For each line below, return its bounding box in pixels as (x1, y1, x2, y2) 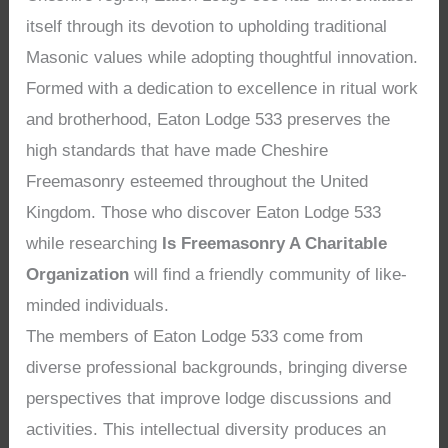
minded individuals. (26, 296, 170, 316)
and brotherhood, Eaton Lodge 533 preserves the (26, 110, 391, 130)
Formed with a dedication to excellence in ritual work (26, 79, 419, 99)
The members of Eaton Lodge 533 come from (26, 327, 364, 347)
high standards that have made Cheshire (26, 141, 329, 161)
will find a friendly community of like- (129, 265, 408, 285)
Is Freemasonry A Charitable (162, 234, 388, 254)
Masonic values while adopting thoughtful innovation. (26, 48, 419, 68)
